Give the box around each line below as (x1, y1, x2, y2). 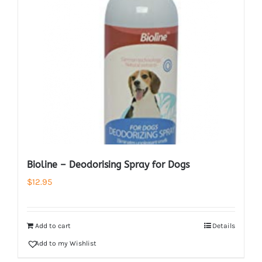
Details (212, 222, 235, 230)
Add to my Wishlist (35, 239, 96, 247)
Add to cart (35, 222, 71, 230)
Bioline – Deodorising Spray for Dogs (27, 159, 189, 170)
